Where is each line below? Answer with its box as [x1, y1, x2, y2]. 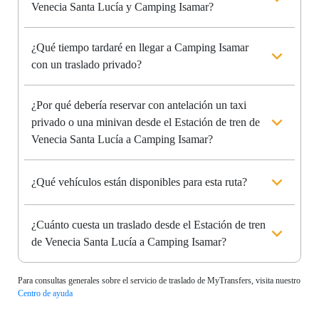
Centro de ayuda [18, 288, 73, 299]
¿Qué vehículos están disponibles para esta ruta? [31, 176, 247, 189]
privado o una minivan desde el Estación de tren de [31, 116, 260, 129]
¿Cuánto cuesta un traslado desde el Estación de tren [31, 219, 266, 231]
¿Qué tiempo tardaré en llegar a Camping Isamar [31, 41, 249, 54]
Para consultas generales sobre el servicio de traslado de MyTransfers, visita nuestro [18, 276, 300, 286]
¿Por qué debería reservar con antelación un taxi [31, 99, 246, 112]
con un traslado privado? [31, 58, 142, 71]
